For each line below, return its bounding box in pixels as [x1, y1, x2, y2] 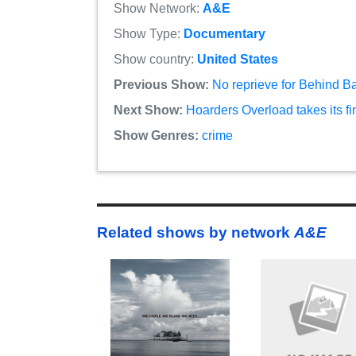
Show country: [114, 52, 197, 67]
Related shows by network [97, 224, 294, 242]
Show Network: [114, 2, 203, 16]
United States [197, 52, 278, 67]
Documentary [184, 27, 265, 41]
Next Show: [114, 103, 183, 118]
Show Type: [114, 27, 184, 41]
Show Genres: [114, 129, 202, 143]
